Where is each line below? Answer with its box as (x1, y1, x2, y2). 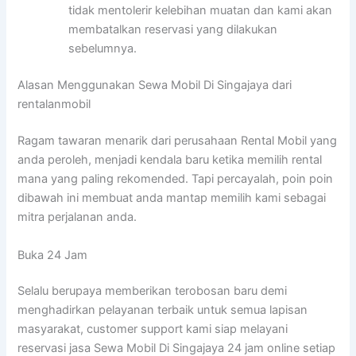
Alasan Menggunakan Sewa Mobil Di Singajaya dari (17, 78, 292, 93)
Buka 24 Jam (17, 247, 88, 262)
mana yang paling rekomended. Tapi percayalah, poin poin (17, 172, 334, 187)
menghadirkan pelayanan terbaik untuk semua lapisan (17, 303, 308, 318)
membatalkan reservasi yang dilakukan (68, 22, 278, 37)
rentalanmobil (17, 97, 91, 112)
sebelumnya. (68, 41, 137, 56)
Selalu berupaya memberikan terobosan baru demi (17, 284, 288, 299)
